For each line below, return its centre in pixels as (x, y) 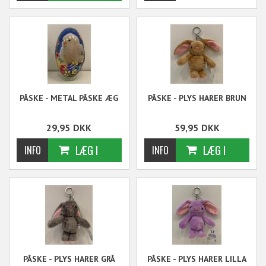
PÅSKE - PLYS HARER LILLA (197, 259)
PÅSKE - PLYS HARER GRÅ (69, 259)
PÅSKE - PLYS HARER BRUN (197, 98)
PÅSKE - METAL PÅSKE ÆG (69, 98)
